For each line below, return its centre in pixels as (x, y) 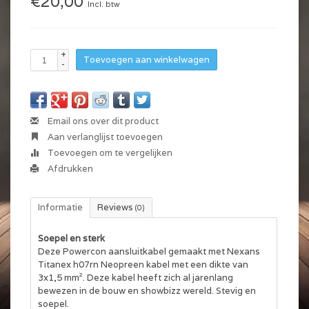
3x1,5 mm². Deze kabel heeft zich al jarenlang (136, 278)
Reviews (116, 207)
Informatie (60, 207)
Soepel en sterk (71, 238)
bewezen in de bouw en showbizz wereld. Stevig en (147, 291)
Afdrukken (69, 169)
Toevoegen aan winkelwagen (147, 60)
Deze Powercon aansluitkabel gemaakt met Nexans (149, 251)
